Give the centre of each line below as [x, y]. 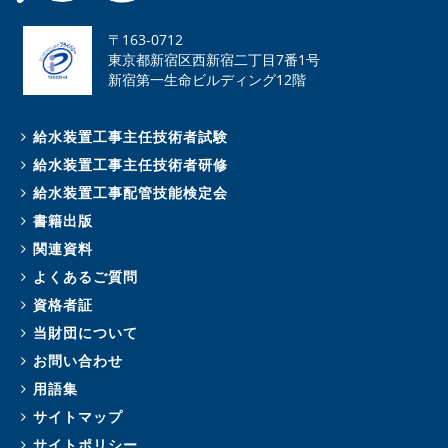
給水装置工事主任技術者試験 [130, 136]
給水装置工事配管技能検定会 [130, 192]
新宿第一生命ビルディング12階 [207, 79]
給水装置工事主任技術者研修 [130, 164]
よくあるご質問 [85, 276]
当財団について [85, 332]
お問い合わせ [78, 360]
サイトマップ [78, 416]
